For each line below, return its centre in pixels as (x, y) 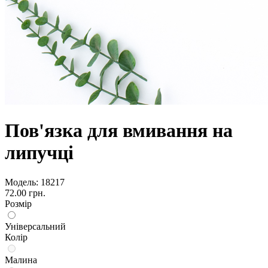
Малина (21, 260)
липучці (39, 153)
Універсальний (35, 226)
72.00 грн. (25, 193)
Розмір (18, 203)
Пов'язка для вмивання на (119, 131)
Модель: (22, 182)
